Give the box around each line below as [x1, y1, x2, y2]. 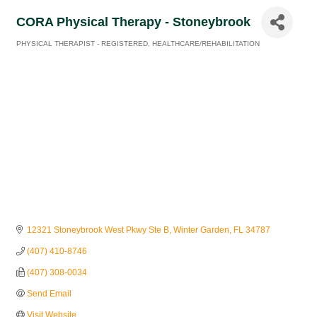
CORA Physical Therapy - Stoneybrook [16, 15, 250, 29]
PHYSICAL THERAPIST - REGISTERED [16, 40, 148, 47]
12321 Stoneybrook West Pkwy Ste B [27, 225, 169, 236]
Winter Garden [173, 225, 229, 236]
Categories [16, 50, 53, 57]
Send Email [27, 289, 71, 299]
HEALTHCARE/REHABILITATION [152, 40, 260, 47]
